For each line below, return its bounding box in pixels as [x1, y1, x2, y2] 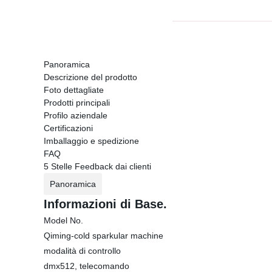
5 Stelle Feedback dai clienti [44, 161, 151, 171]
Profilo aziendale [44, 110, 107, 120]
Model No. [44, 216, 83, 225]
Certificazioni [44, 123, 93, 133]
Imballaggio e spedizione [44, 136, 139, 146]
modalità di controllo [44, 246, 121, 256]
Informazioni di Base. [44, 197, 167, 211]
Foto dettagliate [44, 85, 104, 95]
